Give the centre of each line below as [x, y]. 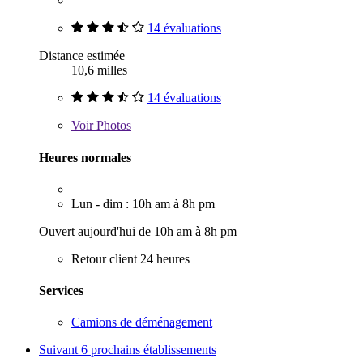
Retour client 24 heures [130, 258]
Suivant [60, 350]
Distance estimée [82, 56]
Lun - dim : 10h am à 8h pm [143, 203]
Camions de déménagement [142, 322]
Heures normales [85, 157]
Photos [112, 126]
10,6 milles [99, 70]
